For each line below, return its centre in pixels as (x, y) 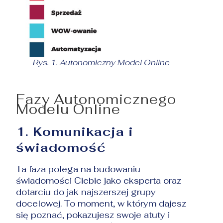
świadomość (61, 148)
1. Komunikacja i (75, 132)
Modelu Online (68, 110)
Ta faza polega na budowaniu (78, 169)
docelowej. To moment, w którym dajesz (101, 203)
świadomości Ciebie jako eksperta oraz (99, 180)
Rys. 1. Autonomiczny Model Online (102, 63)
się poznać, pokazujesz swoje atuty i (93, 215)
